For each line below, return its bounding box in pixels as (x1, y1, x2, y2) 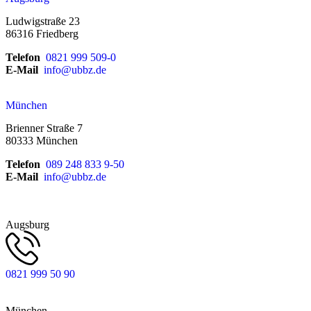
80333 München (6, 134, 78, 146)
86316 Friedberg (6, 27, 78, 40)
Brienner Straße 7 (6, 121, 83, 134)
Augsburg (6, 218, 49, 230)
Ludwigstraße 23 (6, 15, 80, 27)
